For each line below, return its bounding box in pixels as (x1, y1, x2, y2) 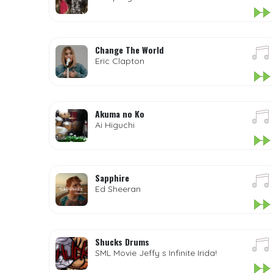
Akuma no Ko (94, 107, 144, 120)
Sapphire (94, 171, 129, 184)
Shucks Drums (94, 235, 149, 248)
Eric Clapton (94, 55, 144, 66)
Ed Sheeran (94, 183, 141, 194)
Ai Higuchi (94, 119, 135, 130)
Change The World (94, 43, 164, 56)
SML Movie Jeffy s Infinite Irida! (94, 247, 217, 258)
